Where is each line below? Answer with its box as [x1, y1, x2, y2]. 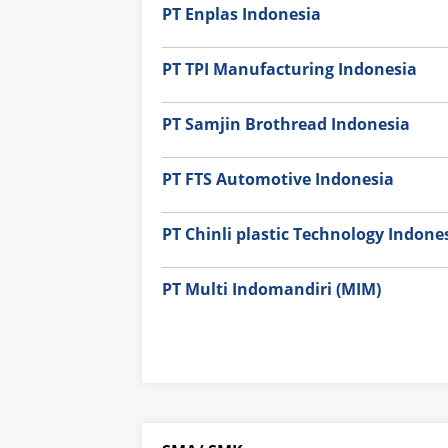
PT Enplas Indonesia [162, 2, 321, 25]
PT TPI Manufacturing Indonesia [162, 57, 417, 80]
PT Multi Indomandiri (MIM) [162, 277, 381, 300]
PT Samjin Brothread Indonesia [162, 112, 410, 135]
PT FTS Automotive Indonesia [162, 167, 394, 190]
